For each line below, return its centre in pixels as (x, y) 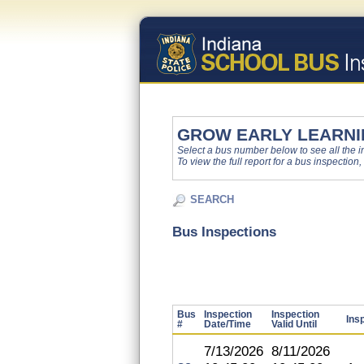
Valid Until (294, 324)
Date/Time (227, 324)
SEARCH (212, 199)
